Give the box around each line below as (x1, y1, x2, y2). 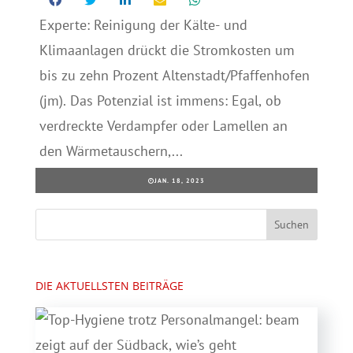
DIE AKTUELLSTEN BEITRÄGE (35, 278, 184, 294)
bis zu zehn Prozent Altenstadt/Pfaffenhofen (39, 66, 310, 85)
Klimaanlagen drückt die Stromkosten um (39, 41, 295, 60)
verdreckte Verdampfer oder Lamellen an (39, 117, 288, 136)
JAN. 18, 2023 (154, 176, 205, 185)
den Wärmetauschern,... (39, 142, 183, 161)
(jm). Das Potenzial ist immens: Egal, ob (39, 91, 281, 110)
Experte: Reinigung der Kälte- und (39, 16, 247, 35)
